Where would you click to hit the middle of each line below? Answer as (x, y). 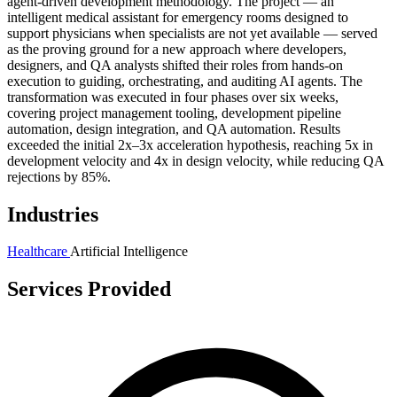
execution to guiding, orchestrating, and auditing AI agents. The (185, 81)
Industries (53, 214)
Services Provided (89, 289)
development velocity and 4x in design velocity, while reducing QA (195, 160)
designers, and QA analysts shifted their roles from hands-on (175, 65)
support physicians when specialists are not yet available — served (192, 33)
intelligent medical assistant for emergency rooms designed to (178, 17)
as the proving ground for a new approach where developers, (177, 49)
